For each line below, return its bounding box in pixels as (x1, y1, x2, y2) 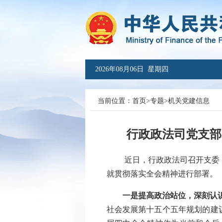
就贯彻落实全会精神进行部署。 (106, 169, 218, 178)
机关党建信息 (168, 97, 210, 105)
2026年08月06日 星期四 (95, 65, 168, 73)
